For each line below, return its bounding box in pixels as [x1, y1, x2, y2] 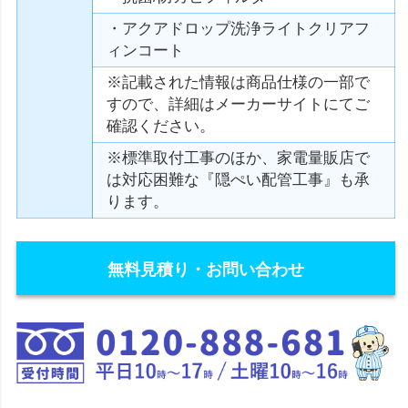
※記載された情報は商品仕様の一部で [107, 74, 371, 91]
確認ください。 [107, 117, 216, 135]
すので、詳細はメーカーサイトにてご [107, 96, 371, 113]
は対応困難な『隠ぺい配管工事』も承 [107, 171, 371, 189]
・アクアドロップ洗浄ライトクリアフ [107, 20, 371, 37]
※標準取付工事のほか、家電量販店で [107, 149, 371, 167]
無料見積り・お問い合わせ [107, 260, 305, 279]
